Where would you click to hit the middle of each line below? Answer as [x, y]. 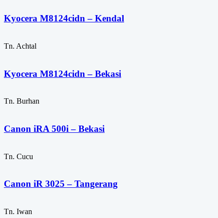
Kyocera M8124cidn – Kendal [64, 18]
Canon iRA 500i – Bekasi [54, 129]
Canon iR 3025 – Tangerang [61, 184]
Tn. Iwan [18, 212]
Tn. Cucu [18, 156]
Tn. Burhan [22, 101]
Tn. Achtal [20, 46]
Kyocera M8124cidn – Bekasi [63, 73]
